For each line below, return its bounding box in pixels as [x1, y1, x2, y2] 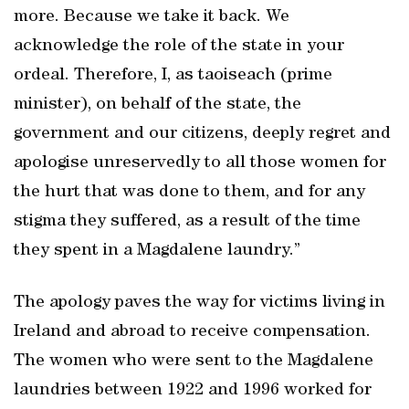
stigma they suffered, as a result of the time [14, 213, 361, 231]
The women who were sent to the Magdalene [14, 352, 373, 371]
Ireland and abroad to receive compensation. [14, 323, 371, 341]
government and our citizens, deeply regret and [14, 125, 391, 143]
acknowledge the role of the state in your [14, 37, 344, 56]
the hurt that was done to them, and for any [14, 184, 365, 202]
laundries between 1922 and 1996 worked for [14, 382, 372, 400]
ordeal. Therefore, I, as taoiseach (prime [14, 67, 332, 85]
